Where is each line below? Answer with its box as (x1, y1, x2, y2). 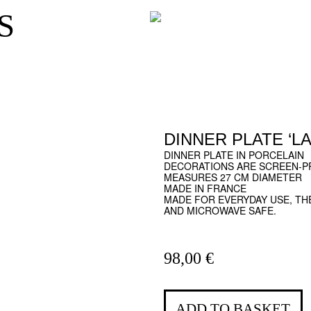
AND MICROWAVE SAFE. (163, 203, 276, 218)
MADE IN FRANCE (163, 181, 246, 196)
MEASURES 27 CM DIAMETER (163, 170, 302, 185)
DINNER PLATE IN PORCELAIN (163, 148, 304, 162)
